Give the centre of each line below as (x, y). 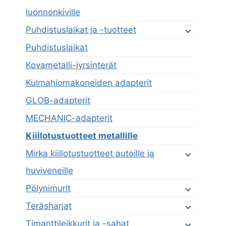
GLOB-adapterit (58, 101)
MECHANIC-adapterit (69, 118)
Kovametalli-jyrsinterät (71, 65)
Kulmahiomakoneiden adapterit (89, 83)
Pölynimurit (48, 188)
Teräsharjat (49, 206)
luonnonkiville (53, 12)
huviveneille (49, 171)
